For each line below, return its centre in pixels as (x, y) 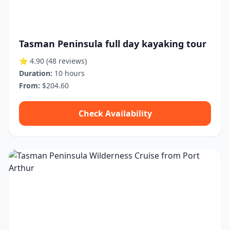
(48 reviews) (66, 61)
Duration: (36, 73)
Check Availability (115, 113)
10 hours (69, 73)
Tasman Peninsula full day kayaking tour (113, 44)
